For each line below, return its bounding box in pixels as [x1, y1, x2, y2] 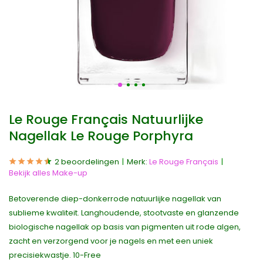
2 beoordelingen [55, 156, 119, 167]
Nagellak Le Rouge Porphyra [9, 127, 193, 145]
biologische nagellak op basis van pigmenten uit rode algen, [9, 221, 241, 232]
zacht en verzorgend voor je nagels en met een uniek [9, 235, 213, 247]
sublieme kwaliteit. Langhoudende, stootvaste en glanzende [9, 207, 239, 218]
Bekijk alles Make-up [9, 167, 87, 178]
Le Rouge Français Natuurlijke [9, 110, 203, 129]
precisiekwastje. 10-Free [9, 249, 101, 261]
